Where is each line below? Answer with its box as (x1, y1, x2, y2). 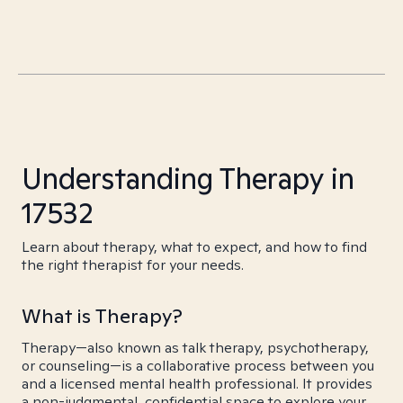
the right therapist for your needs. (22, 255, 244, 274)
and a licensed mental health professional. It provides (22, 374, 372, 393)
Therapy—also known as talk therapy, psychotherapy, (22, 338, 369, 357)
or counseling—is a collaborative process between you (22, 356, 374, 375)
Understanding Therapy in (22, 159, 354, 197)
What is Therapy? (22, 303, 183, 328)
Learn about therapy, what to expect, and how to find (22, 237, 367, 256)
